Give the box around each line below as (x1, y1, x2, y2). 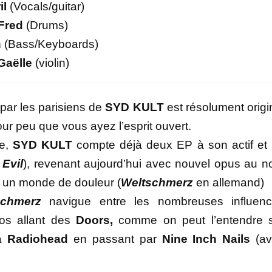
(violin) (32, 56, 69, 70)
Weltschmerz (121, 176, 196, 189)
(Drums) (23, 19, 68, 32)
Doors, (76, 214, 114, 227)
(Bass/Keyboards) (1, 38, 98, 51)
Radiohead (7, 233, 73, 246)
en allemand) (196, 176, 264, 189)
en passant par (73, 233, 162, 246)
